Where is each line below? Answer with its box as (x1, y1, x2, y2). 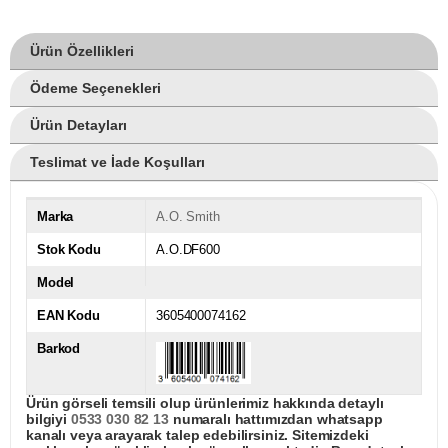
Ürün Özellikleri (30, 43, 134, 60)
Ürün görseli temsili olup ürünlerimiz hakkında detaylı (26, 395, 384, 412)
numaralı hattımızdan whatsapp (168, 411, 383, 428)
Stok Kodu (37, 242, 101, 258)
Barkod (37, 341, 81, 357)
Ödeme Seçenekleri (30, 80, 161, 97)
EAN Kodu (37, 308, 100, 324)
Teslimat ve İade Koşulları (30, 154, 205, 171)
